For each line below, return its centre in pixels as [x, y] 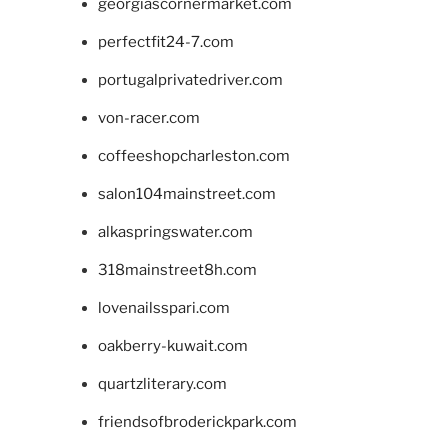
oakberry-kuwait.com [172, 345]
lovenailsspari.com [163, 307]
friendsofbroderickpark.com [197, 421]
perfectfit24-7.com [165, 41]
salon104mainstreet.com [186, 193]
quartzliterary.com [162, 383]
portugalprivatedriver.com [190, 79]
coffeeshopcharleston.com [193, 155]
